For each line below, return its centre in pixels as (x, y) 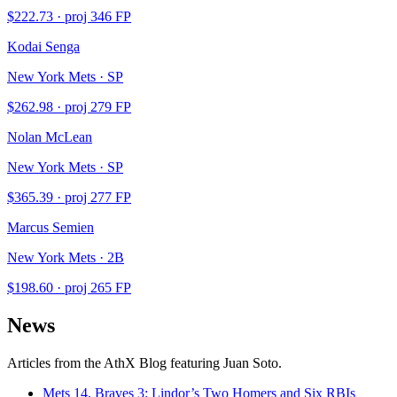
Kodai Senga (43, 47)
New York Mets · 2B (66, 258)
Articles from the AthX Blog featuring (115, 362)
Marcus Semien (51, 228)
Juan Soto (251, 362)
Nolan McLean (50, 137)
